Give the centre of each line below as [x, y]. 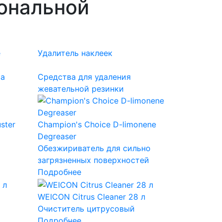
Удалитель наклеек [75, 53]
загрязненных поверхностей [93, 160]
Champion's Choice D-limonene [97, 125]
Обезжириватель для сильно [94, 148]
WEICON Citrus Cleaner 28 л [91, 196]
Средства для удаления [84, 77]
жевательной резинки [81, 89]
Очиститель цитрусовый [86, 208]
